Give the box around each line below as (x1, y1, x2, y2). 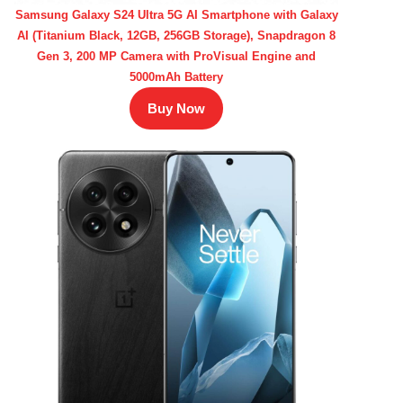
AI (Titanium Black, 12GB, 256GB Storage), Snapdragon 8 (17, 29, 336, 42)
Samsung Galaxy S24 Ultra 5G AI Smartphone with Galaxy (14, 8, 338, 22)
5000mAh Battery (130, 70, 223, 84)
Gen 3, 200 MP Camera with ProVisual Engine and (37, 49, 316, 63)
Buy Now (148, 101, 205, 116)
